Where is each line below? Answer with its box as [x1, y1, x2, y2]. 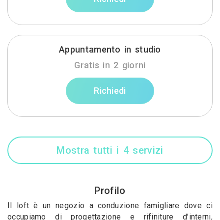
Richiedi [94, 85, 126, 96]
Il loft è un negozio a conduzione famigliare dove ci [7, 201, 213, 210]
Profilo [94, 185, 126, 196]
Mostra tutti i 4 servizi [56, 144, 164, 156]
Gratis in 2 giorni [74, 60, 146, 70]
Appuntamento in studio [59, 44, 161, 55]
